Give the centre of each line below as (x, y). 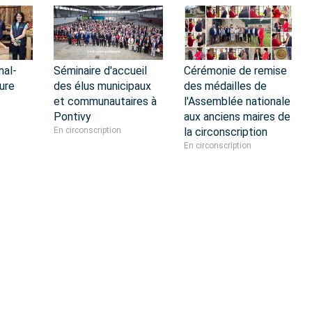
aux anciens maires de (237, 116)
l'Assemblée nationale (237, 101)
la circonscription (225, 132)
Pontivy (72, 116)
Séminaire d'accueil (100, 70)
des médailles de (225, 86)
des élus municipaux (102, 86)
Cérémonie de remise (235, 70)
